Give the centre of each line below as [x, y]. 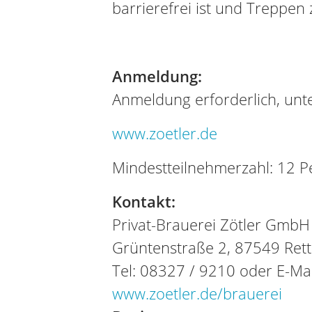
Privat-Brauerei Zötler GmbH [211, 224]
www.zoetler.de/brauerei [197, 293]
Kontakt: [143, 201]
